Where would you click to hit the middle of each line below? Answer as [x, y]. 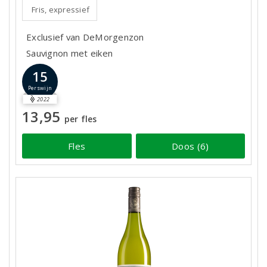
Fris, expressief [61, 10]
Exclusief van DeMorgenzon [85, 37]
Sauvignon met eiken [70, 53]
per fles [80, 119]
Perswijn [40, 89]
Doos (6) [190, 146]
